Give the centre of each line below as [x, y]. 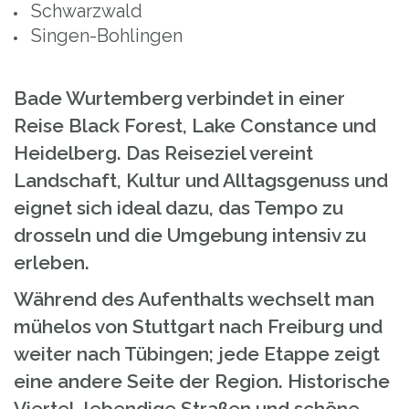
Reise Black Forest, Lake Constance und [195, 126]
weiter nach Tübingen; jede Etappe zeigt [197, 354]
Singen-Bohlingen [107, 36]
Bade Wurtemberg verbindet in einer [179, 98]
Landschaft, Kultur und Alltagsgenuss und [201, 180]
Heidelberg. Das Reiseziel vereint [163, 153]
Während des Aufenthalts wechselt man [194, 299]
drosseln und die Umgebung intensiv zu [190, 235]
